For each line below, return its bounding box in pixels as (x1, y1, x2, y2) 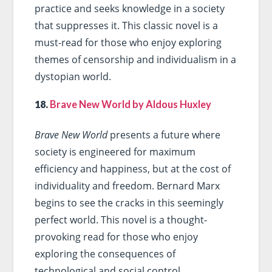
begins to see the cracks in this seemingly (34, 195, 223, 209)
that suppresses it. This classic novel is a (34, 18, 218, 32)
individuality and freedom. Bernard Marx (34, 178, 220, 192)
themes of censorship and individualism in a (34, 52, 236, 66)
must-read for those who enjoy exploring (34, 35, 222, 49)
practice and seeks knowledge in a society (34, 1, 225, 15)
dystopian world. (34, 69, 111, 83)
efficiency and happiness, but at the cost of (34, 161, 231, 175)
